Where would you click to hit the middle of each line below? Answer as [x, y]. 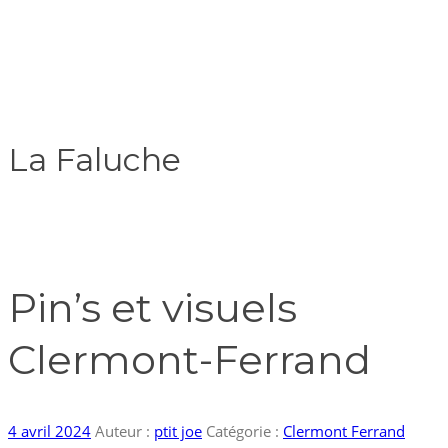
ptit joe [178, 431]
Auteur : [122, 431]
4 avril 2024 [49, 431]
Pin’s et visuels [152, 307]
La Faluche [94, 159]
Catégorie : [244, 431]
